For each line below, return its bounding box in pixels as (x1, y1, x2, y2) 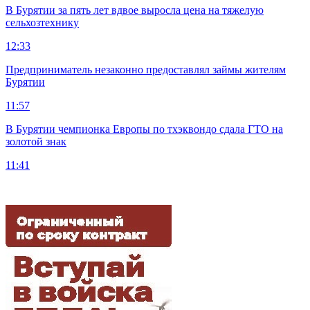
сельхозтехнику (6, 16, 79, 28)
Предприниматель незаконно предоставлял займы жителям (6, 63, 286, 75)
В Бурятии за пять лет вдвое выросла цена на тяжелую (6, 3, 264, 16)
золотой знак (6, 135, 66, 147)
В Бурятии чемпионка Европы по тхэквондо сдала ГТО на (6, 122, 283, 135)
